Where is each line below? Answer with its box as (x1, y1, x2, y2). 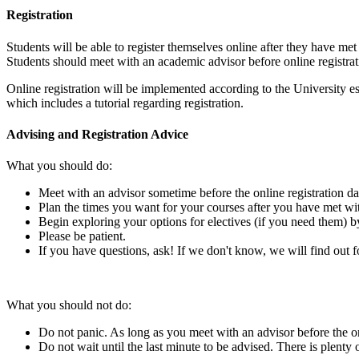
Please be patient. (38, 229, 126, 244)
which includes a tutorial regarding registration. (6, 95, 247, 110)
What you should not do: (6, 298, 131, 313)
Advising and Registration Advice (6, 127, 188, 142)
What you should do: (6, 159, 112, 173)
